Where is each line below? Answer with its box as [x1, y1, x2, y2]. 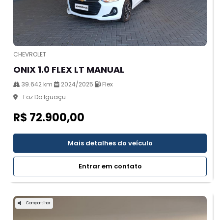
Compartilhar [26, 200, 51, 206]
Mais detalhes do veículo [67, 138, 153, 148]
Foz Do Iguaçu [22, 92, 66, 101]
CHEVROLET [13, 50, 46, 58]
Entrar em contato [78, 162, 142, 171]
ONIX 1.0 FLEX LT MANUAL [13, 63, 124, 76]
